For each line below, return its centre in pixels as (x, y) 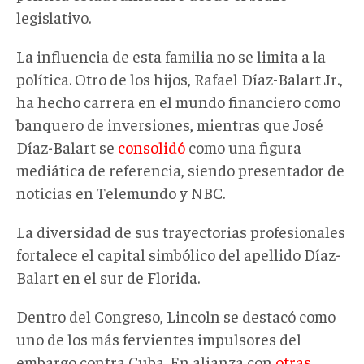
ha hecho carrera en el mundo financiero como (178, 101)
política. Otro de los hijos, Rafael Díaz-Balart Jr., (180, 78)
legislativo (52, 16)
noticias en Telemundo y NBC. (121, 192)
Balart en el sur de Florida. (108, 276)
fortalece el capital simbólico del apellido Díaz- (178, 253)
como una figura (243, 146)
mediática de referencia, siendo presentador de (180, 169)
